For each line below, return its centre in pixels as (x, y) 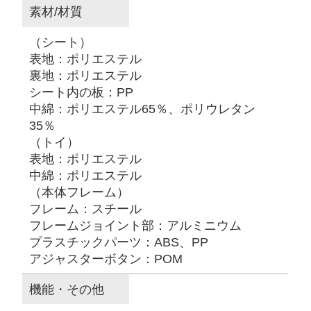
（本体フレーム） (79, 192)
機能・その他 (67, 289)
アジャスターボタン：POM (106, 259)
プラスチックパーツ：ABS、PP (119, 242)
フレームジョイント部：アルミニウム (136, 225)
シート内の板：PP (82, 92)
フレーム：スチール (86, 209)
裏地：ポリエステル (86, 75)
